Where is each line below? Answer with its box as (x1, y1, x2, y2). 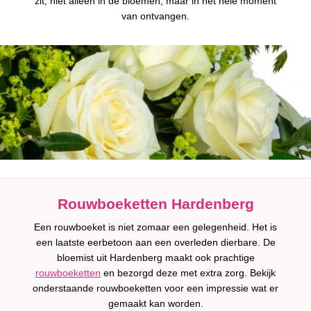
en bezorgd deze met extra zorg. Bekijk (101, 267, 276, 278)
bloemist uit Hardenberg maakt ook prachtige (56, 252, 255, 263)
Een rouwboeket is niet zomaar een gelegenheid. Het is (34, 221, 277, 233)
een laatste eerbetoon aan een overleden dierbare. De (35, 237, 276, 248)
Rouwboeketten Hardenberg (57, 196, 254, 212)
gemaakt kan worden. (108, 298, 203, 309)
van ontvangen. (121, 10, 190, 22)
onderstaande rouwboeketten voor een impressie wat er (33, 283, 278, 294)
